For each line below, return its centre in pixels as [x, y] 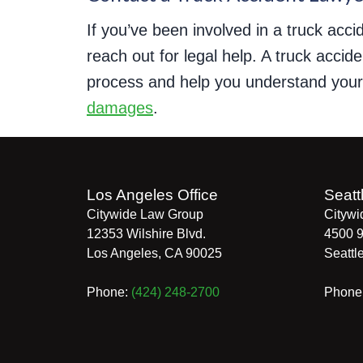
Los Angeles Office [152, 195]
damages [120, 108]
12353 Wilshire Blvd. [146, 234]
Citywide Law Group [145, 214]
